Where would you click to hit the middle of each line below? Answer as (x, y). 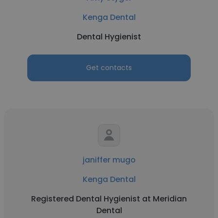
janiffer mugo (109, 160)
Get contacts (109, 68)
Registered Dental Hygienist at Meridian (109, 199)
